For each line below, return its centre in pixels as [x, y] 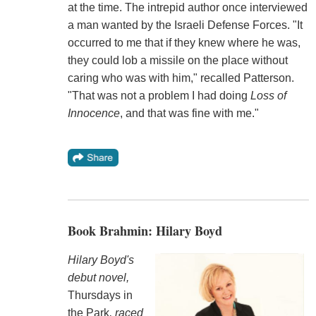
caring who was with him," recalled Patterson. [181, 78]
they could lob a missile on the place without [177, 61]
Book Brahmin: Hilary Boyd [145, 231]
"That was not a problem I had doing [159, 96]
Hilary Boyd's [101, 260]
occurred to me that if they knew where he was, [184, 43]
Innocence [93, 114]
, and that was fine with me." [189, 114]
